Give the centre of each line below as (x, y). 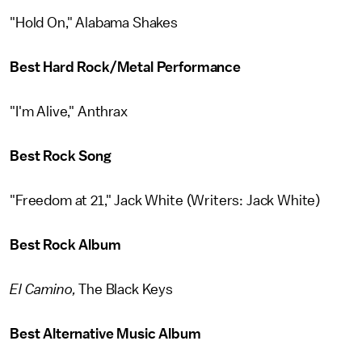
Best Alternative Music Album (105, 334)
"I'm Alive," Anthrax (69, 112)
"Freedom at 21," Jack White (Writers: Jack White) (165, 200)
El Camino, (43, 289)
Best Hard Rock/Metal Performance (125, 67)
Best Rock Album (65, 245)
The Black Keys (124, 289)
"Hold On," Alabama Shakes (94, 23)
